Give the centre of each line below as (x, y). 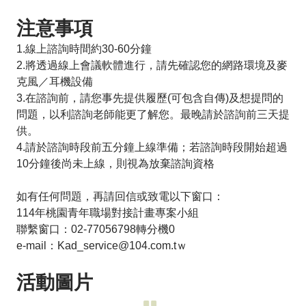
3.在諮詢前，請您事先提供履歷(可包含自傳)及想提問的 (150, 98)
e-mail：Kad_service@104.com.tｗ (102, 245)
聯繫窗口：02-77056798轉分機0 (96, 229)
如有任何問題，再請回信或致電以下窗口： (120, 196)
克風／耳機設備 (55, 81)
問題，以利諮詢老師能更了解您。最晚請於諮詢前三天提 (153, 114)
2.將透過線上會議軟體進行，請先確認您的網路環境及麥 (152, 65)
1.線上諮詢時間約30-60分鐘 (84, 48)
